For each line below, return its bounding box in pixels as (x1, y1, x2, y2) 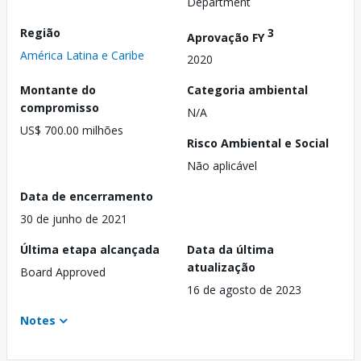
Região (20, 24, 60, 40)
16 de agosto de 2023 (187, 282, 301, 298)
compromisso (20, 100, 99, 116)
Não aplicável (187, 158, 257, 174)
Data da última (187, 242, 274, 258)
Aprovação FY (187, 29, 268, 45)
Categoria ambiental (187, 82, 308, 98)
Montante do (20, 82, 96, 98)
